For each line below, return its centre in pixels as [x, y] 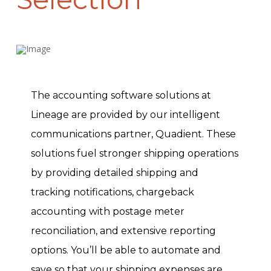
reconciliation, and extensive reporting [123, 231]
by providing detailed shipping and [114, 173]
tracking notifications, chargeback [112, 192]
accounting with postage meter [107, 212]
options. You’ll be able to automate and [126, 250]
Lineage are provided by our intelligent [125, 115]
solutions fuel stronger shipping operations [134, 154]
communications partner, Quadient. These [133, 134]
